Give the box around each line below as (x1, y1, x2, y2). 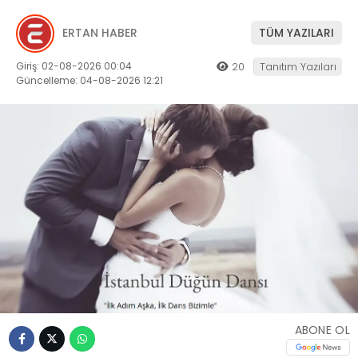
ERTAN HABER (62, 25, 137, 42)
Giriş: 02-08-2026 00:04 (16, 58, 132, 73)
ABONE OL (294, 321, 350, 338)
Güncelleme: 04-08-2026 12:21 (16, 73, 163, 87)
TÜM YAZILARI (259, 25, 334, 42)
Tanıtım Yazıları (260, 58, 336, 74)
